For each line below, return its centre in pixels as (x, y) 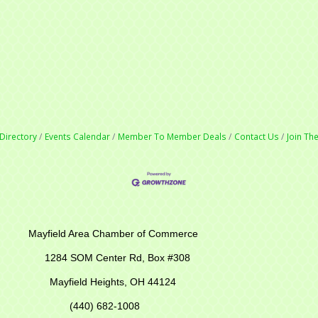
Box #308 (169, 258)
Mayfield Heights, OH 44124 (110, 282)
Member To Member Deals (172, 136)
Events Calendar (77, 136)
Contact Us (257, 136)
